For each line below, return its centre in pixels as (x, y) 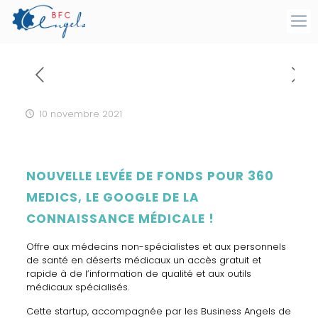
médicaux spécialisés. (77, 287)
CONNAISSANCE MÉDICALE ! (120, 219)
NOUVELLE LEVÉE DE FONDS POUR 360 (150, 176)
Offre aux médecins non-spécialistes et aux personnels (156, 247)
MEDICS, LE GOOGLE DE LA (113, 197)
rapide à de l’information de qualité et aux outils (138, 274)
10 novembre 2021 (81, 114)
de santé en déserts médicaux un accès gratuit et (143, 260)
